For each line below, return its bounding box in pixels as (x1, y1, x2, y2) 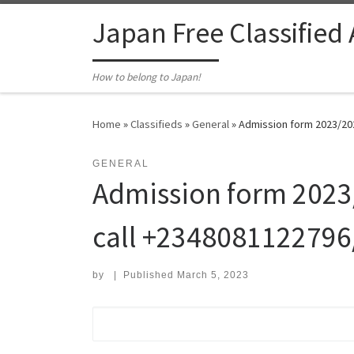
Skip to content (21, 15, 98, 30)
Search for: (92, 310, 171, 324)
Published (122, 269, 177, 281)
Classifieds (130, 117, 183, 132)
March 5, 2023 (176, 269, 249, 281)
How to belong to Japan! (92, 70, 201, 85)
